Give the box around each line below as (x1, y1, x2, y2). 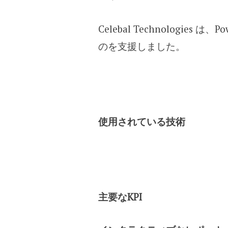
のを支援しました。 (98, 39, 185, 52)
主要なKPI (98, 190, 142, 203)
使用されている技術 (98, 115, 185, 128)
